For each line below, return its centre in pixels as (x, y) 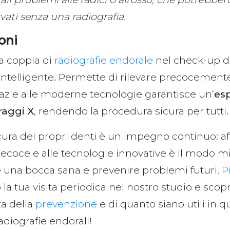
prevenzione (66, 204)
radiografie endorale (104, 60)
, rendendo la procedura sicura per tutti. (131, 111)
